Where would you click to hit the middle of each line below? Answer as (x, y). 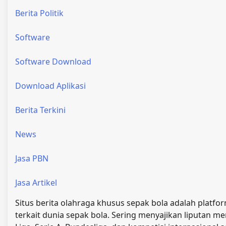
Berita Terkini (40, 110)
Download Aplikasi (50, 86)
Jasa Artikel (36, 183)
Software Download (53, 62)
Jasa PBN (32, 159)
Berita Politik (39, 13)
